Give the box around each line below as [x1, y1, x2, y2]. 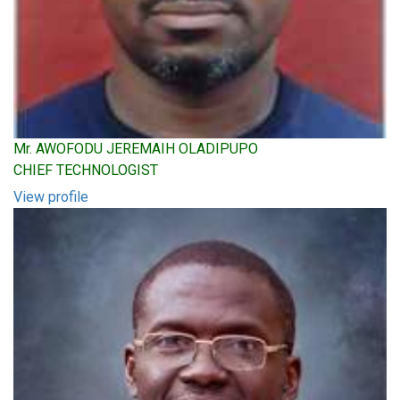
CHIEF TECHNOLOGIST [13, 162, 158, 179]
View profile [13, 188, 88, 205]
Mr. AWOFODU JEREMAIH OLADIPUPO [13, 140, 258, 157]
